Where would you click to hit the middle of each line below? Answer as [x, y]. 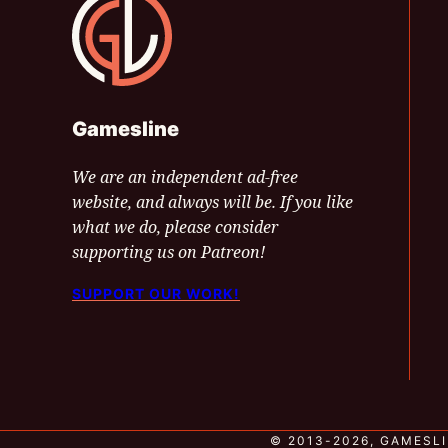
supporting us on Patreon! [168, 251]
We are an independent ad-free [185, 176]
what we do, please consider [175, 226]
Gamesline [125, 128]
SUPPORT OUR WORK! [156, 293]
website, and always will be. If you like [212, 201]
